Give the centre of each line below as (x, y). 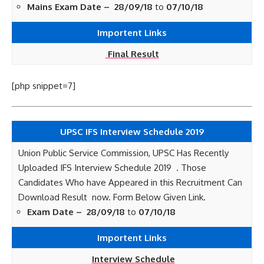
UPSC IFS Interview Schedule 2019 (132, 131)
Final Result (132, 54)
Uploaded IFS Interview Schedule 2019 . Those (112, 167)
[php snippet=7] (44, 85)
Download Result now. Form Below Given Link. (112, 197)
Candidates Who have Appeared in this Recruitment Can (130, 182)
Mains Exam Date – (70, 7)
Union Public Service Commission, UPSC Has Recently (123, 153)
